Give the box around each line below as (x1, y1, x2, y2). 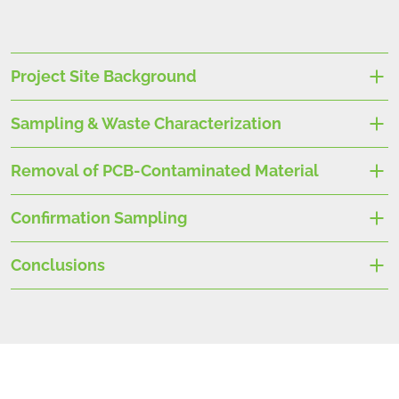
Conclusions (11, 255, 105, 274)
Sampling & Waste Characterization (11, 113, 281, 133)
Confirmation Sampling (11, 208, 187, 227)
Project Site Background (11, 66, 197, 85)
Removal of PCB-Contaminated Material (11, 160, 319, 180)
